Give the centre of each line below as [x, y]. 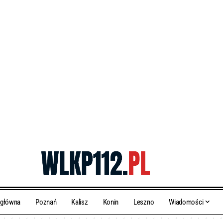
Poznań [46, 202]
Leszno [144, 202]
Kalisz [80, 202]
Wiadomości [186, 202]
